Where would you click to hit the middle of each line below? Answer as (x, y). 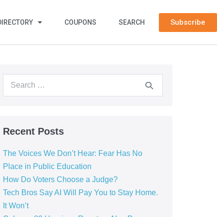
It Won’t (15, 206)
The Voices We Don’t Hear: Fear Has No (72, 153)
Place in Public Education (47, 166)
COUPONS (81, 22)
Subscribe (188, 22)
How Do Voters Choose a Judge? (60, 179)
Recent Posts (33, 131)
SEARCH (132, 22)
